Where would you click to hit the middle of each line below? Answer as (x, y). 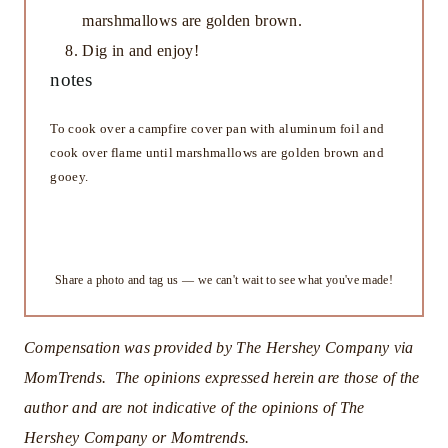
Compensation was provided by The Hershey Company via (219, 348)
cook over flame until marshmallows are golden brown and (217, 153)
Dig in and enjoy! (140, 51)
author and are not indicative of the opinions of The (194, 408)
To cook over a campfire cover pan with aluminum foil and (217, 129)
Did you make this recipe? (224, 239)
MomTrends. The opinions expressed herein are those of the (222, 378)
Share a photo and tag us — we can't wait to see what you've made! (224, 280)
